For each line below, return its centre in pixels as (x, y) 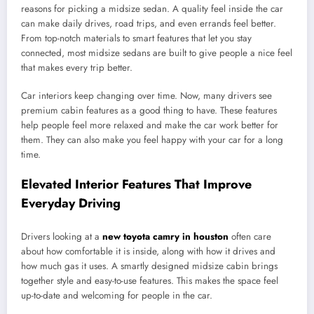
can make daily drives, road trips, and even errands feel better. (149, 24)
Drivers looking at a (62, 236)
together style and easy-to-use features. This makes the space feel (150, 280)
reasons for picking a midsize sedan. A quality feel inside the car (152, 9)
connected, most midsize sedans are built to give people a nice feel (157, 53)
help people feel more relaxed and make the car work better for (150, 125)
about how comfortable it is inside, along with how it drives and (148, 251)
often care (251, 236)
